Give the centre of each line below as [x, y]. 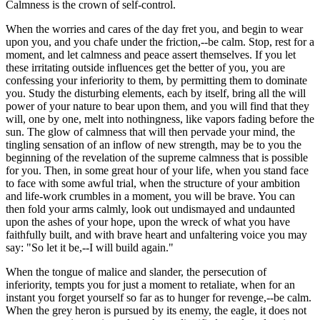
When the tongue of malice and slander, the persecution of [136, 271]
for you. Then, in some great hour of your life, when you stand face [157, 170]
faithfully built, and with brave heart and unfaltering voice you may [156, 234]
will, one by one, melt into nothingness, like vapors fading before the [160, 119]
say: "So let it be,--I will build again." [90, 247]
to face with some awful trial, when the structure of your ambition [153, 183]
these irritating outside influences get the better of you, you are [145, 67]
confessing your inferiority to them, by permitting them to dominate [156, 80]
